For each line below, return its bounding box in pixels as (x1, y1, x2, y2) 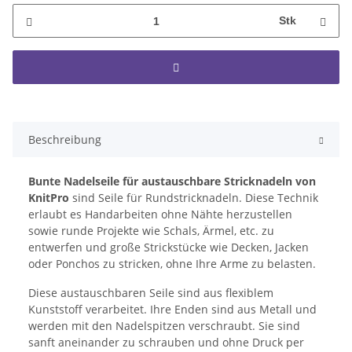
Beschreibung (28, 132, 101, 148)
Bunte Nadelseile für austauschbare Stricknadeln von (28, 174, 316, 189)
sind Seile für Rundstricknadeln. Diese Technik (69, 190, 318, 206)
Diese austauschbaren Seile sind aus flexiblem (28, 285, 273, 301)
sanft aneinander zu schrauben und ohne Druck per (28, 335, 304, 350)
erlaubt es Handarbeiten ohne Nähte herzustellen (28, 207, 292, 222)
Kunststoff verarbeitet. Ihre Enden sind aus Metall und (28, 302, 317, 317)
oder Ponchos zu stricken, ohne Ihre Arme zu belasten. (28, 256, 316, 272)
